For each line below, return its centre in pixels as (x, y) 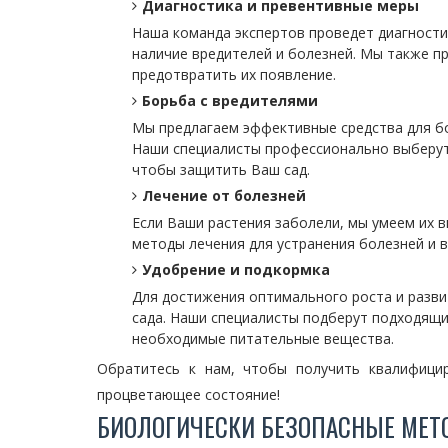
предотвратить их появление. (234, 74)
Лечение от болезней (224, 195)
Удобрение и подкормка (236, 269)
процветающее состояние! (188, 394)
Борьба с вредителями (230, 100)
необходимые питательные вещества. (263, 338)
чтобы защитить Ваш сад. (221, 169)
